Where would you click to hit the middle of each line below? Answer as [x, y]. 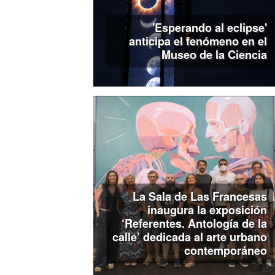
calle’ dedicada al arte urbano [190, 237]
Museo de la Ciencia [215, 55]
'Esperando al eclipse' [210, 28]
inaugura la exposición [207, 210]
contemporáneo [226, 250]
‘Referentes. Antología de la [195, 223]
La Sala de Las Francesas [200, 196]
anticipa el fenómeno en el [198, 41]
